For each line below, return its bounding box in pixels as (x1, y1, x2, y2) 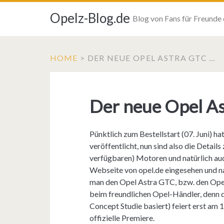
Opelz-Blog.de (49, 10, 130, 26)
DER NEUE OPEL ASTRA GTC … (87, 53, 216, 62)
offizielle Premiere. (89, 213, 155, 222)
